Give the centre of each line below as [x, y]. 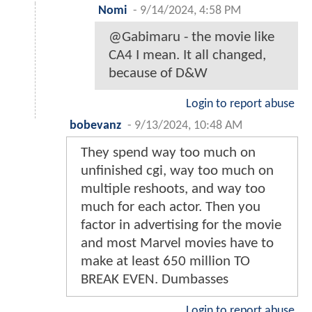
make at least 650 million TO [165, 262]
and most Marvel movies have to [177, 244]
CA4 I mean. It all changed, [187, 56]
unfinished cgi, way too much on [177, 171]
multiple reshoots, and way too [173, 189]
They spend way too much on [168, 153]
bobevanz [95, 126]
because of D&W [158, 74]
